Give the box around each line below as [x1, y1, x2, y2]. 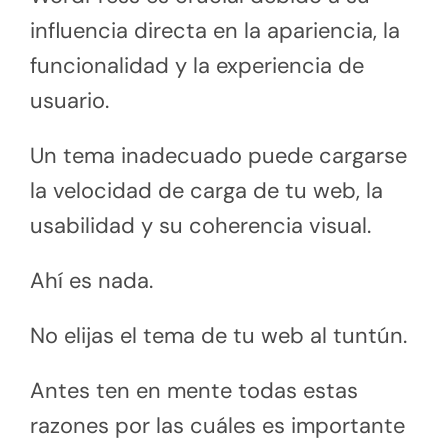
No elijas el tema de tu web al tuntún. [30, 320, 407, 350]
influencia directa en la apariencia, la [30, 15, 400, 45]
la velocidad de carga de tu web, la [30, 175, 383, 205]
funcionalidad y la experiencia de [30, 50, 364, 80]
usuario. [30, 85, 109, 115]
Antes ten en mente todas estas [30, 375, 358, 405]
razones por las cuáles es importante [30, 410, 405, 440]
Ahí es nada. [30, 265, 153, 295]
